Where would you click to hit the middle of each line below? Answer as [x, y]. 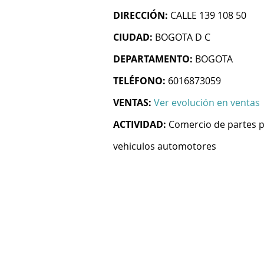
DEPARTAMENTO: [153, 59]
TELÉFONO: [139, 81]
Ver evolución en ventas [207, 103]
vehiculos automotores [165, 146]
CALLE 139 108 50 [208, 15]
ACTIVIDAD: [140, 124]
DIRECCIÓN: [141, 15]
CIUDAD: [133, 37]
